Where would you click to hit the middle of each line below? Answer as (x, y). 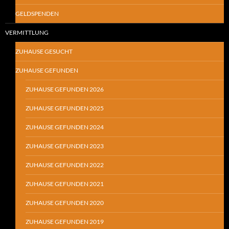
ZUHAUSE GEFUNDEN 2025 (65, 108)
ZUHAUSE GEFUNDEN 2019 (65, 222)
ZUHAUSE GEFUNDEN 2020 (65, 203)
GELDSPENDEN (37, 14)
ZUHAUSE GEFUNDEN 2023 (65, 146)
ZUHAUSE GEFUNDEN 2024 (65, 127)
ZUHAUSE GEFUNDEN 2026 (65, 89)
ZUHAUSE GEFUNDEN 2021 (65, 184)
